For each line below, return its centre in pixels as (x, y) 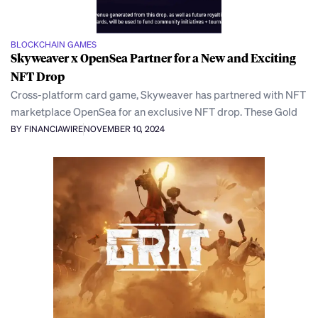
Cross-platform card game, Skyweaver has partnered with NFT (158, 95)
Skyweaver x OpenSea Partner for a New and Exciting (153, 58)
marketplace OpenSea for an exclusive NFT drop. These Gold (154, 112)
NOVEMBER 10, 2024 (124, 129)
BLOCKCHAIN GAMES (54, 45)
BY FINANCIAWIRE (47, 129)
